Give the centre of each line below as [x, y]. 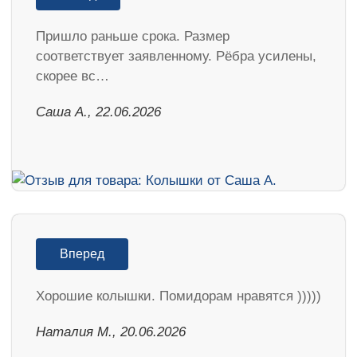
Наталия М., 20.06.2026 [111, 331]
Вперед [82, 253]
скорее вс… [73, 76]
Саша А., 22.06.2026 [98, 112]
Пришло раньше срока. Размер [133, 36]
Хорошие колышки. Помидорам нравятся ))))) [178, 296]
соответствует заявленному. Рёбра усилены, [176, 56]
